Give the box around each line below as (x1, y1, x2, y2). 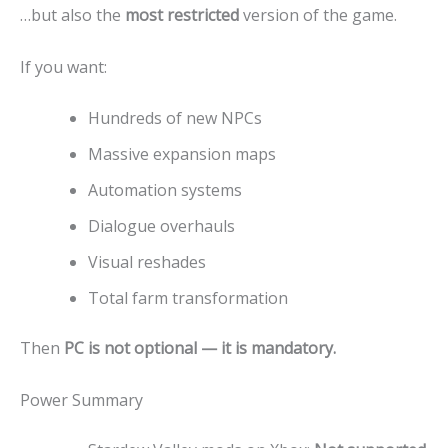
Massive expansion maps (88, 143, 276, 166)
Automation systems (88, 179, 242, 202)
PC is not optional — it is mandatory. (64, 337, 336, 360)
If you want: (20, 55, 107, 78)
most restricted (125, 3, 239, 26)
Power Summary (20, 388, 143, 411)
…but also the (20, 3, 125, 26)
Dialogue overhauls (88, 215, 235, 238)
